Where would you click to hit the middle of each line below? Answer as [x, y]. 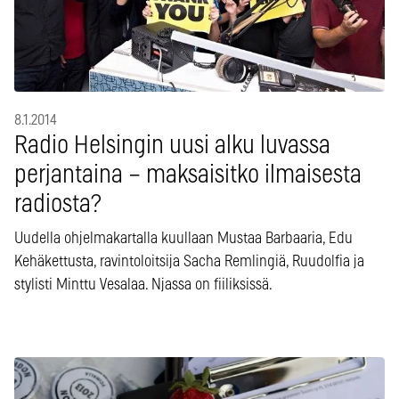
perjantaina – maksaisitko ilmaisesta [188, 176]
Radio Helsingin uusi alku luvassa [172, 147]
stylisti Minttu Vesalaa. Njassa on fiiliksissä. [143, 285]
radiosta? [58, 205]
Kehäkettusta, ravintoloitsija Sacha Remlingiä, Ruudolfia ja [189, 262]
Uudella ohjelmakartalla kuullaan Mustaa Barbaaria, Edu [183, 239]
